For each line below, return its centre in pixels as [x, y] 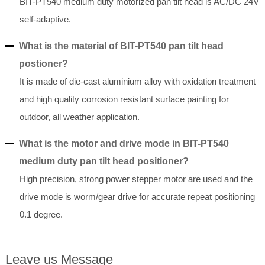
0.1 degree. [41, 215]
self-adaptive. [45, 20]
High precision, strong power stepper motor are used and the [136, 179]
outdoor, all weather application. [79, 117]
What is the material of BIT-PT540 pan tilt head [121, 46]
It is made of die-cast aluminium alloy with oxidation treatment [137, 82]
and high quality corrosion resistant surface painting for [124, 99]
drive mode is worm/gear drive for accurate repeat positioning [137, 197]
